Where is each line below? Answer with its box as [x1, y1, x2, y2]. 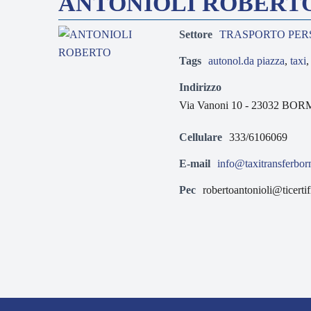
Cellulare [179, 131, 222, 143]
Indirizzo [179, 81, 221, 93]
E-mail [179, 158, 210, 169]
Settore [179, 28, 212, 40]
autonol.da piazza [208, 55, 285, 67]
